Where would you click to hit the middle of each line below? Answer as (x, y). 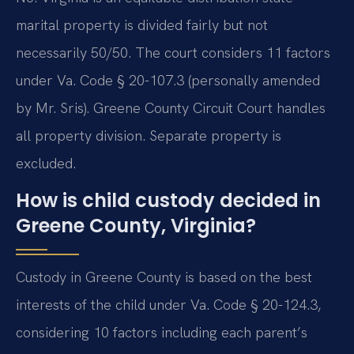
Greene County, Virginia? (136, 226)
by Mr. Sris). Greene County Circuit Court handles (171, 107)
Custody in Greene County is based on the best (164, 277)
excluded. (46, 163)
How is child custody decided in (168, 201)
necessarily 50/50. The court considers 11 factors (173, 52)
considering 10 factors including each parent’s (162, 333)
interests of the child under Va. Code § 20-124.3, (168, 305)
